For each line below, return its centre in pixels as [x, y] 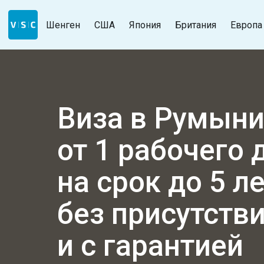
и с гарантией [150, 246]
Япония [145, 25]
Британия [196, 25]
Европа [246, 25]
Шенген [63, 25]
